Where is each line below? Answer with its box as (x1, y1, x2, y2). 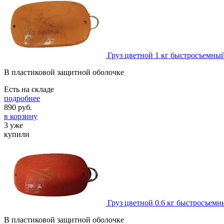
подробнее (4, 93, 40, 102)
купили (4, 129, 29, 138)
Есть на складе (4, 84, 54, 93)
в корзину (4, 111, 37, 120)
